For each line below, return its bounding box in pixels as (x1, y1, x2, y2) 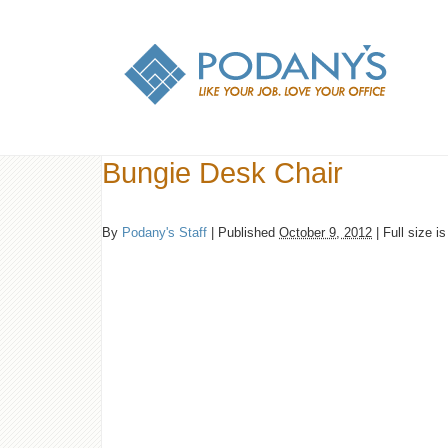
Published (218, 225, 275, 241)
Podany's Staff (122, 225, 207, 241)
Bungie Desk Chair (102, 157, 343, 189)
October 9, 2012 (279, 225, 372, 241)
